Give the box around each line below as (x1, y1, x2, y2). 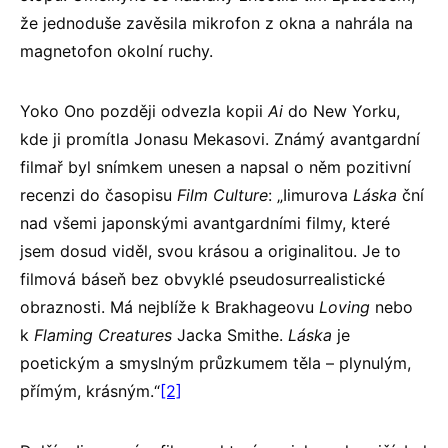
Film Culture (177, 184, 268, 205)
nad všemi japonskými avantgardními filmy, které (20, 212, 390, 233)
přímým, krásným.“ (20, 380, 160, 401)
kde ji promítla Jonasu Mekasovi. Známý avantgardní (20, 128, 420, 149)
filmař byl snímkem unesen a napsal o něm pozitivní (20, 156, 411, 177)
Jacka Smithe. (172, 324, 288, 345)
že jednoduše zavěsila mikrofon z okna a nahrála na (20, 12, 413, 33)
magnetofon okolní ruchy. (20, 40, 213, 61)
